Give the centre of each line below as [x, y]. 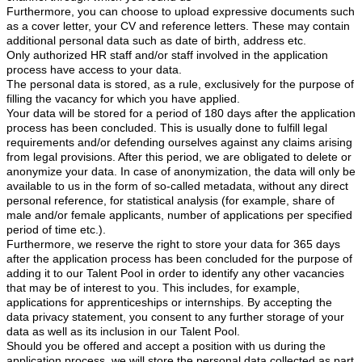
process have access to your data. [94, 69]
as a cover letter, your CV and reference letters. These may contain [178, 25]
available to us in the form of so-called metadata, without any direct [177, 185]
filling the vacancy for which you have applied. [123, 98]
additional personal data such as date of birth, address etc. [156, 40]
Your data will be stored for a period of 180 [115, 113]
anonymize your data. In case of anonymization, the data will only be [181, 171]
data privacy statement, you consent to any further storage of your [175, 316]
